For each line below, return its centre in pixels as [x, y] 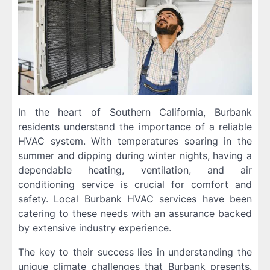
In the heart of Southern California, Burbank [135, 112]
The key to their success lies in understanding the [135, 252]
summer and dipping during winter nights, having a [135, 156]
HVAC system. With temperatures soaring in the [135, 141]
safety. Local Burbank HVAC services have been [135, 199]
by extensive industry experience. [95, 228]
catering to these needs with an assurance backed [135, 214]
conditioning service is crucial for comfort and [135, 185]
